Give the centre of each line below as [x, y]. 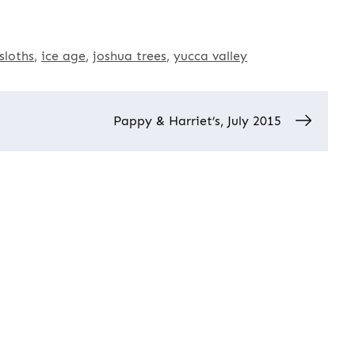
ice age [63, 56]
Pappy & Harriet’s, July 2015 [197, 121]
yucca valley [210, 56]
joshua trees [130, 56]
